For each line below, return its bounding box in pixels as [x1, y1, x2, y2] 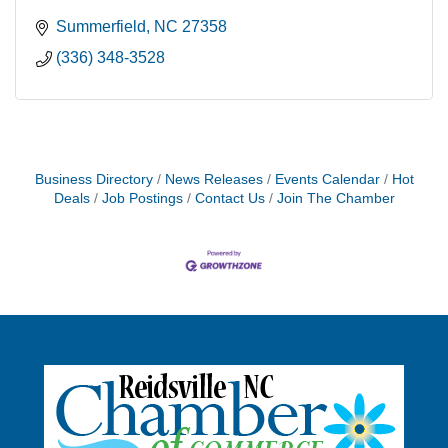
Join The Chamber [276, 191, 395, 207]
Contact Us [194, 191, 265, 207]
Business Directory [34, 172, 153, 188]
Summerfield [56, 18, 146, 36]
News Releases [164, 172, 263, 188]
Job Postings [101, 191, 183, 207]
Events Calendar [274, 172, 380, 188]
